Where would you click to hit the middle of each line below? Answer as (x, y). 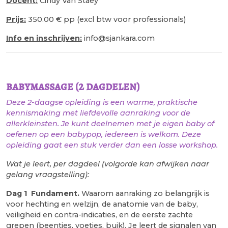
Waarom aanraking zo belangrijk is (145, 193)
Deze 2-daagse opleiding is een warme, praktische (102, 102)
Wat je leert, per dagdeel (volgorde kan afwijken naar (108, 164)
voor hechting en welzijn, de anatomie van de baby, (102, 204)
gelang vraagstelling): (48, 174)
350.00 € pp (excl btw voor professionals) (106, 19)
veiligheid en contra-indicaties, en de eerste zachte (99, 215)
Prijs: (16, 19)
